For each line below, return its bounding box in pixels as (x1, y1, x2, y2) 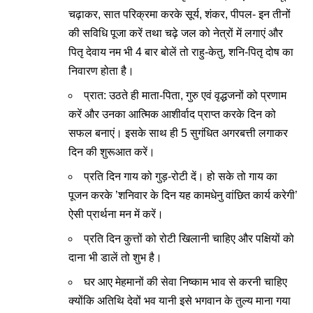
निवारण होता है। (68, 65, 134, 77)
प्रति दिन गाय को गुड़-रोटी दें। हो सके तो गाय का (84, 170, 277, 182)
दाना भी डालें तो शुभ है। (68, 252, 162, 263)
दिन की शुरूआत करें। (68, 146, 155, 158)
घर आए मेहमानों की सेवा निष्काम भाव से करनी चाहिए (84, 276, 287, 288)
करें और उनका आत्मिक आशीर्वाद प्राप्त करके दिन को (68, 108, 276, 120)
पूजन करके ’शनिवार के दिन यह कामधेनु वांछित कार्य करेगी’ (68, 189, 298, 201)
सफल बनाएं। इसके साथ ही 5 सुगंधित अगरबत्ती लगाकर (68, 127, 288, 139)
